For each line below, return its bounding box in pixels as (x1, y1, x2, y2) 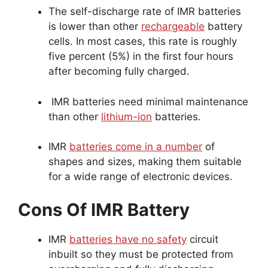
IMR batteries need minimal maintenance (48, 95, 248, 108)
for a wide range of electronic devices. (48, 170, 233, 183)
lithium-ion (101, 110, 152, 123)
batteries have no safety (69, 233, 187, 245)
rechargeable (141, 20, 205, 33)
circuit (187, 233, 218, 245)
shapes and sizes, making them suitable (48, 156, 242, 168)
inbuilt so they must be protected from (48, 248, 233, 260)
